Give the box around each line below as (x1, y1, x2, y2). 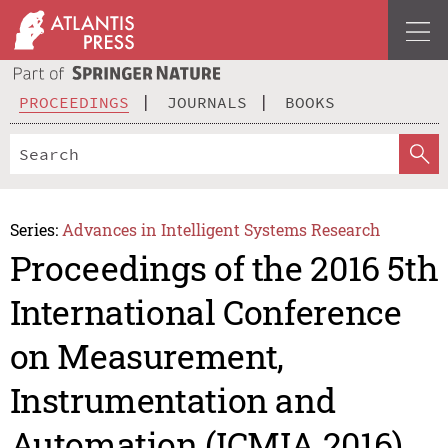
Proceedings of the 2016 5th (9, 245, 439, 291)
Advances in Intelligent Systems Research (62, 218, 381, 240)
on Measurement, (9, 333, 284, 379)
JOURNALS (167, 91, 247, 112)
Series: (9, 218, 58, 240)
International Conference (9, 289, 402, 335)
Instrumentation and (9, 377, 336, 423)
